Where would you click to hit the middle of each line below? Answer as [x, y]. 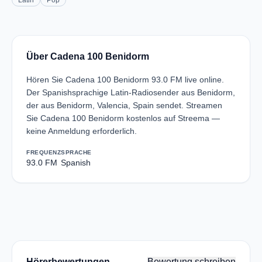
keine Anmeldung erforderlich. [82, 131]
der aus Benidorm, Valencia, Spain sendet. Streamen [124, 105]
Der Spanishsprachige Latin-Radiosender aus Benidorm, [131, 92]
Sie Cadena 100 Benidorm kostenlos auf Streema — [123, 118]
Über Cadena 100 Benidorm [88, 56]
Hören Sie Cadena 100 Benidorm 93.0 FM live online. [125, 80]
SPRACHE [76, 152]
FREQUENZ [44, 152]
